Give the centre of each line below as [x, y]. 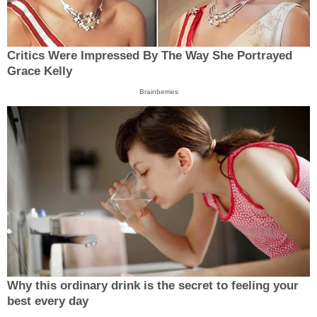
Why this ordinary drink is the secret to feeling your [153, 285]
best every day [48, 301]
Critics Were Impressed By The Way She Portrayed [150, 56]
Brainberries [158, 92]
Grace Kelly [40, 71]
